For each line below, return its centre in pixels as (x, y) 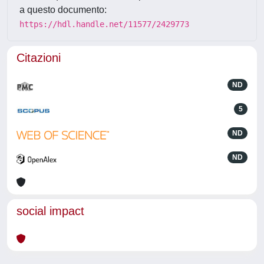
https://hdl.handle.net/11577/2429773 (104, 24)
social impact (50, 211)
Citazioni (39, 58)
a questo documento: (63, 10)
